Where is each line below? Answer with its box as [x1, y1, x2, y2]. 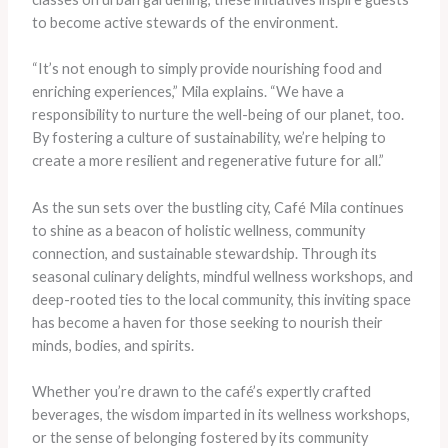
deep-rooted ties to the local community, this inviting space [31, 290, 411, 308]
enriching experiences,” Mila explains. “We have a [31, 83, 344, 101]
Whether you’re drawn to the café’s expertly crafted [31, 382, 371, 400]
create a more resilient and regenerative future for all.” [31, 152, 384, 170]
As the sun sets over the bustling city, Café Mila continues [31, 198, 404, 216]
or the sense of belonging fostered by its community [31, 428, 368, 446]
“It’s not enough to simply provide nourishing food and [31, 60, 382, 78]
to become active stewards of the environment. [31, 13, 338, 31]
